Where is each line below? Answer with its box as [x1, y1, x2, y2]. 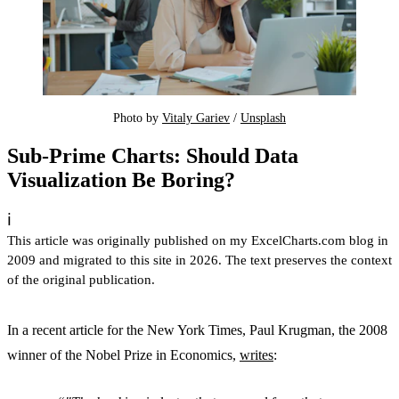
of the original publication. [7, 271, 155, 287]
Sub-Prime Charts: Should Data [7, 143, 298, 167]
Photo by [113, 110, 162, 125]
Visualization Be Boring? [7, 167, 235, 191]
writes [240, 346, 273, 362]
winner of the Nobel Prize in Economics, [7, 346, 240, 362]
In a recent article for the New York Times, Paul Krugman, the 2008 [7, 322, 387, 338]
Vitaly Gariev [162, 110, 230, 125]
